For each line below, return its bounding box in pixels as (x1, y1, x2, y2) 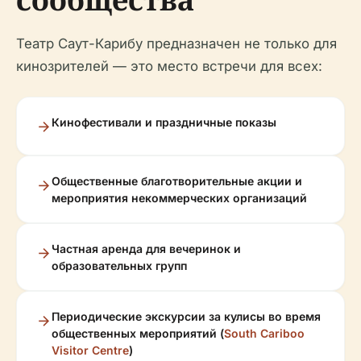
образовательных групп (52, 259, 187, 272)
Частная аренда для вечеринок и (52, 242, 241, 255)
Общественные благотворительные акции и (52, 174, 302, 188)
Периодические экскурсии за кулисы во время (52, 309, 321, 323)
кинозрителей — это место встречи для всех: (16, 58, 322, 74)
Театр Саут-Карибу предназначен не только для (16, 35, 337, 52)
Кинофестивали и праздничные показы (52, 115, 276, 129)
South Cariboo (224, 326, 305, 340)
